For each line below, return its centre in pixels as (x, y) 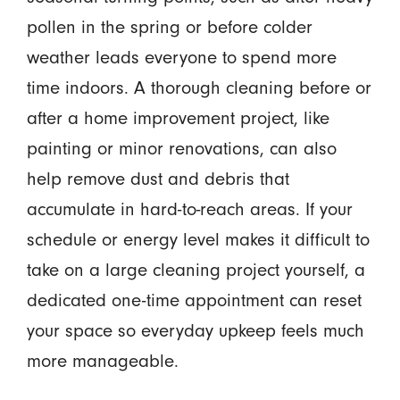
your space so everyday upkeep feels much (195, 331)
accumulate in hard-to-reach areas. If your (189, 210)
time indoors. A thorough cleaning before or (199, 88)
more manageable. (102, 362)
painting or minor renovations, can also (181, 149)
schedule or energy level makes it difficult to (198, 240)
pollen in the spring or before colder (169, 28)
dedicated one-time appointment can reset (194, 301)
